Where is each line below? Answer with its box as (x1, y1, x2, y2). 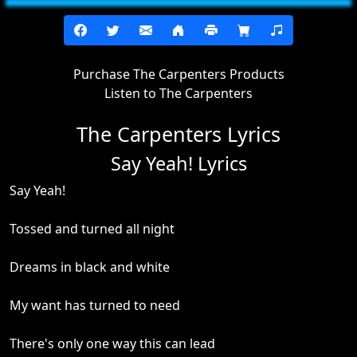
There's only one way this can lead (10, 335, 215, 352)
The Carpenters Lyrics (76, 120, 280, 147)
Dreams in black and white (10, 258, 170, 276)
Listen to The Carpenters (104, 84, 253, 102)
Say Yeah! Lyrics (110, 151, 247, 176)
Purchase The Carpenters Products (73, 65, 284, 83)
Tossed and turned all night (10, 220, 175, 237)
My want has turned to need (10, 296, 180, 314)
